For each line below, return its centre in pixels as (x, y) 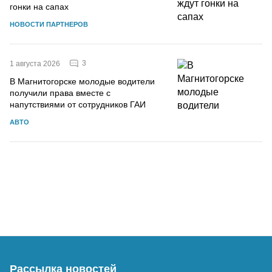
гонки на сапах (39, 6)
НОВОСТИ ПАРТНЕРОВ (49, 24)
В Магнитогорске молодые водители (82, 81)
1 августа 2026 (35, 63)
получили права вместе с (60, 93)
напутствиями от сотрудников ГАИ (78, 104)
